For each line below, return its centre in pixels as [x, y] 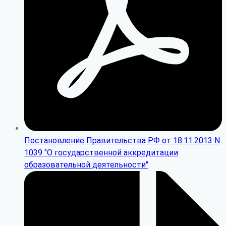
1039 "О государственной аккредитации [101, 152]
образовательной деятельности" [86, 164]
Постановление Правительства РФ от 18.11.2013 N [122, 140]
